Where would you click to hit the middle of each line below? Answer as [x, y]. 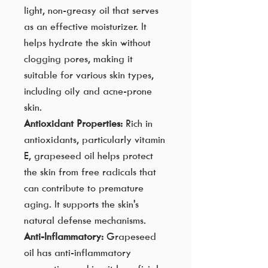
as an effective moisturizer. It [85, 27]
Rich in [138, 124]
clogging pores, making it [78, 59]
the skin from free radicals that [90, 172]
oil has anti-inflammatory [77, 253]
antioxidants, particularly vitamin [95, 140]
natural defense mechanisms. [85, 220]
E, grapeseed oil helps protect [89, 156]
